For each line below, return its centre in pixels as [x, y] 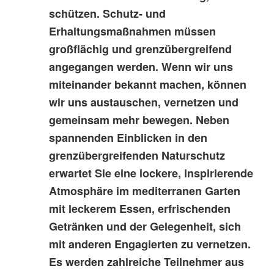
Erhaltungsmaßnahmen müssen [132, 31]
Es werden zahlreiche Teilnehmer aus [146, 262]
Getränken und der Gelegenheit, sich [145, 227]
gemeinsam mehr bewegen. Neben [139, 120]
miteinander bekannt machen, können [148, 85]
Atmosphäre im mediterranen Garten [145, 191]
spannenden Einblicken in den [128, 138]
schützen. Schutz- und [107, 14]
